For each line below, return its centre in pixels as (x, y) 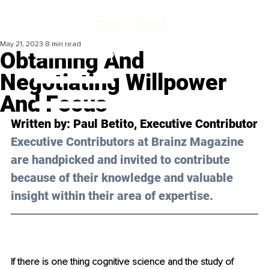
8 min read (63, 44)
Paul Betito (104, 124)
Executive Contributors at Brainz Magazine (129, 142)
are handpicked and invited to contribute (122, 160)
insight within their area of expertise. (112, 196)
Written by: (42, 124)
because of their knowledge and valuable (123, 178)
